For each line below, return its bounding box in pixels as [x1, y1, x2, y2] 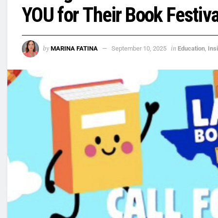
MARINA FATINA [51, 45, 98, 53]
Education [178, 45, 205, 53]
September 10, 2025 [111, 45, 166, 53]
